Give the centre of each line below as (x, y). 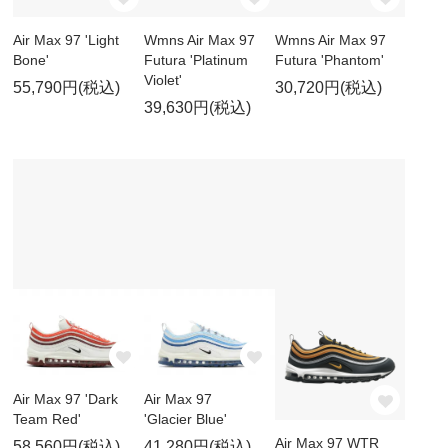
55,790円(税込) (67, 87)
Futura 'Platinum (195, 59)
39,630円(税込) (197, 107)
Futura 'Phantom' (329, 59)
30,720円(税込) (328, 87)
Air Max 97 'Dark (66, 399)
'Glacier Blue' (185, 419)
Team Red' (47, 419)
